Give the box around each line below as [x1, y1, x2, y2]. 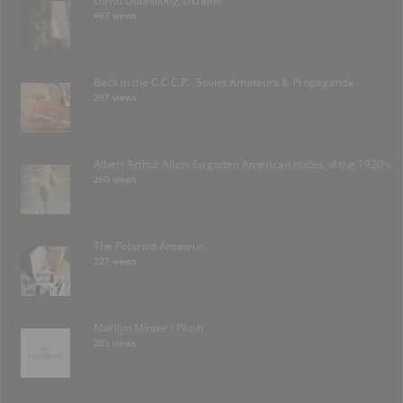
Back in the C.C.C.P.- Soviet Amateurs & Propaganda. [94, 75, 356, 91]
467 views [94, 10, 137, 22]
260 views [94, 174, 137, 186]
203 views [94, 337, 137, 350]
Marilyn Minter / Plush [94, 320, 203, 336]
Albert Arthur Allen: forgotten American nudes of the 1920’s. [94, 157, 393, 173]
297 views [94, 92, 137, 104]
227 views [94, 255, 137, 268]
